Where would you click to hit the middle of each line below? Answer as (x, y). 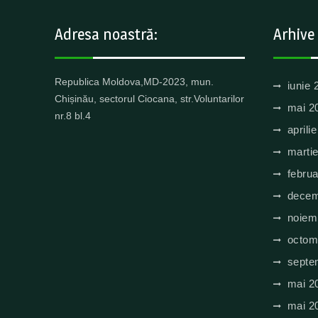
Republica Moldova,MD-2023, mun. (134, 82)
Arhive (294, 34)
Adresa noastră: (106, 34)
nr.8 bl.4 (73, 116)
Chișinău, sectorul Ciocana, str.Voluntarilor (149, 99)
